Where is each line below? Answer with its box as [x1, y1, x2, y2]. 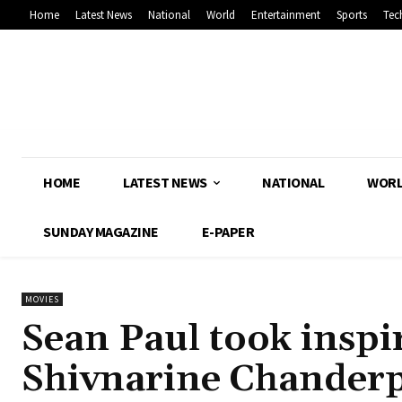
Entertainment [251, 7, 320, 23]
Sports [336, 7, 367, 23]
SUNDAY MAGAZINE [43, 223, 159, 241]
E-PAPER [201, 223, 254, 241]
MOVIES [25, 293, 59, 306]
